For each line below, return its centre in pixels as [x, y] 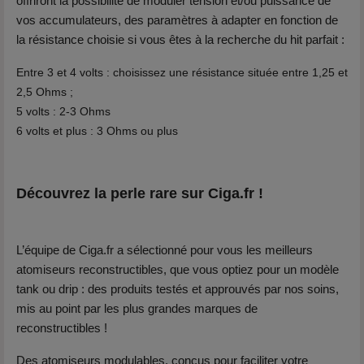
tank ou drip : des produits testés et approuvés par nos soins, [178, 289]
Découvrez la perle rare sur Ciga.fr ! [140, 193]
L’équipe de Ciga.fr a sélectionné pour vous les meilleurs [165, 250]
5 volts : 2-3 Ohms [63, 111]
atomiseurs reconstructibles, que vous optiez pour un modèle [178, 269]
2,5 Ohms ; [45, 92]
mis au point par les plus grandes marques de [137, 308]
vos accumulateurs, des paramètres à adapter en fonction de [177, 20]
